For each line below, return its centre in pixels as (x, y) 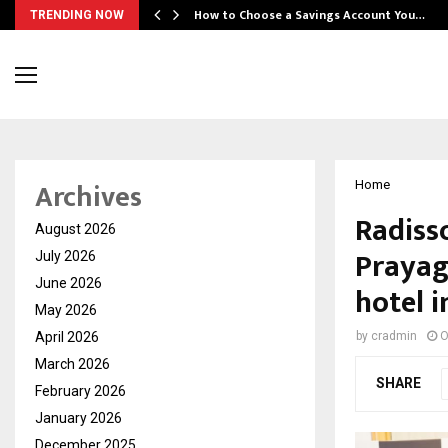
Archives (88, 198)
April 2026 (67, 337)
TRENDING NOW (77, 15)
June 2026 (68, 283)
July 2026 (65, 256)
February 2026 (80, 391)
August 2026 (75, 229)
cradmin (394, 336)
